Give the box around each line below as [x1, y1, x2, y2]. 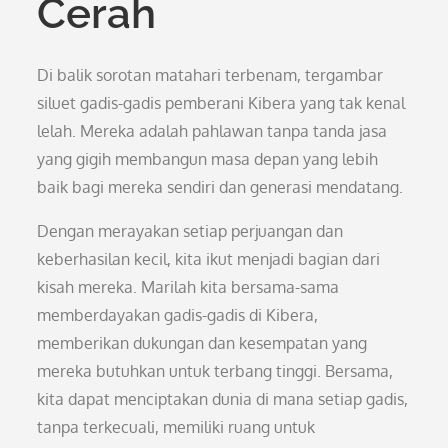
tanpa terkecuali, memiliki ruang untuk [37, 417, 316, 437]
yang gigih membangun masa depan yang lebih [37, 149, 379, 169]
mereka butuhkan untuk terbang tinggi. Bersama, [37, 361, 394, 381]
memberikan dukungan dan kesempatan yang [37, 333, 368, 353]
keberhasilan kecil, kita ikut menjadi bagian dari [37, 249, 381, 269]
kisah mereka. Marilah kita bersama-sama [37, 277, 340, 297]
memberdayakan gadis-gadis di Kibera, [37, 305, 319, 325]
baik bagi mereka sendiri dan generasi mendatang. [37, 177, 404, 197]
